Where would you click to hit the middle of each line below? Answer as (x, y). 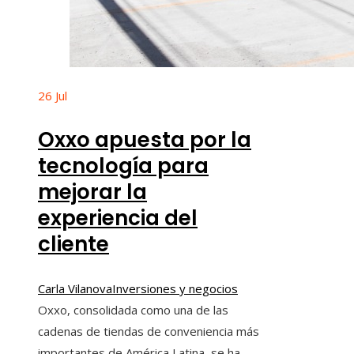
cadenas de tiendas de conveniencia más (149, 331)
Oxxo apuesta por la (145, 139)
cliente (73, 244)
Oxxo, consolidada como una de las (133, 309)
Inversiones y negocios (175, 288)
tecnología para (123, 166)
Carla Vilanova (75, 288)
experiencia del (118, 218)
